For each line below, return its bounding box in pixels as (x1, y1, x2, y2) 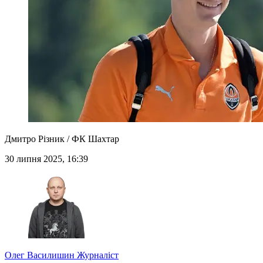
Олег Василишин (5, 250, 75, 261)
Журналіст (75, 250, 119, 261)
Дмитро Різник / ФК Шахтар (5, 134, 119, 144)
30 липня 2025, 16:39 (5, 154, 88, 164)
